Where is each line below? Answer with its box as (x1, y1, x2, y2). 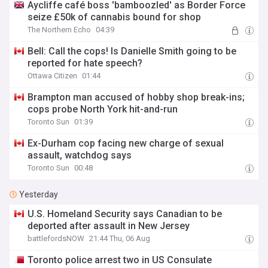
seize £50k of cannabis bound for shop (28, 11, 202, 23)
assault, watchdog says (28, 150, 132, 161)
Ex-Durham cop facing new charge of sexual (28, 138, 224, 149)
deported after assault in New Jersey (28, 220, 190, 232)
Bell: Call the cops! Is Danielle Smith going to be (28, 45, 237, 57)
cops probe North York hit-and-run (28, 103, 178, 115)
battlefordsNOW (28, 234, 85, 243)
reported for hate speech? (28, 57, 143, 69)
